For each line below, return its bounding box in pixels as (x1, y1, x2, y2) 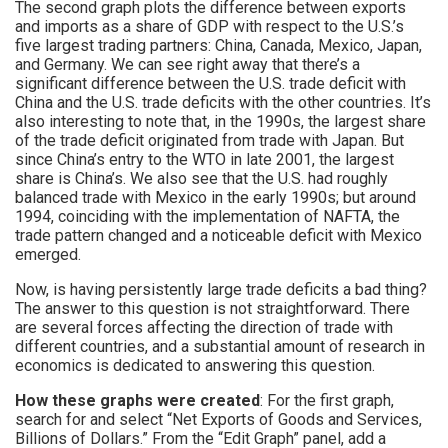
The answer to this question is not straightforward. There (15, 298, 410, 318)
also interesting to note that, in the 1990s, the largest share (15, 111, 426, 131)
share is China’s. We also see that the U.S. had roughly (15, 168, 388, 188)
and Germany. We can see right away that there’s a (15, 54, 360, 74)
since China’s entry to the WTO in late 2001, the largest (15, 149, 394, 169)
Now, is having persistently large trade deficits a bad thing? (15, 279, 427, 299)
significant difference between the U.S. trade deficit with (15, 73, 406, 93)
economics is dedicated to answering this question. (15, 355, 375, 375)
